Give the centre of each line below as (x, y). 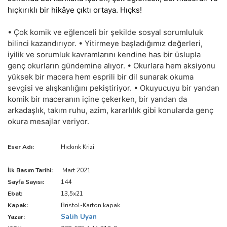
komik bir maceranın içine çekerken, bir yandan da (97, 99)
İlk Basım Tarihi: (30, 170)
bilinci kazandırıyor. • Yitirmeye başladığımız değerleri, (105, 43)
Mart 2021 (75, 170)
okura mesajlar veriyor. (48, 121)
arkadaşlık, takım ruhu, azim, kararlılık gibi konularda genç (110, 110)
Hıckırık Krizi (77, 147)
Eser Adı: (22, 147)
